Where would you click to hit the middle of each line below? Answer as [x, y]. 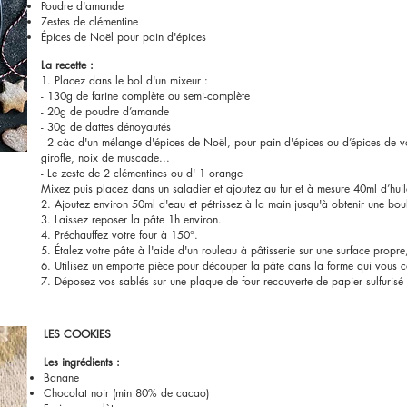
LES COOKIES [77, 334]
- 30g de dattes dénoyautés [106, 127]
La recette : [67, 65]
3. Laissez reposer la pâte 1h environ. [131, 219]
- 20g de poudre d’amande [105, 111]
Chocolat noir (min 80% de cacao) [128, 393]
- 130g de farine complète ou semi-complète [145, 96]
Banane [63, 377]
